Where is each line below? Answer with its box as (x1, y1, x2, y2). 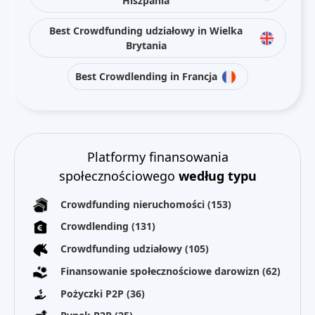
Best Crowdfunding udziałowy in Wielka (49, 23, 243, 37)
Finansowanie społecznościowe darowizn (60, 264, 262, 278)
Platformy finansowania (86, 148, 229, 165)
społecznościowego (58, 167, 179, 184)
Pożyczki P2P (60, 286, 127, 300)
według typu (178, 167, 257, 184)
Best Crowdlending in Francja (75, 70, 217, 84)
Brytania (125, 38, 167, 52)
